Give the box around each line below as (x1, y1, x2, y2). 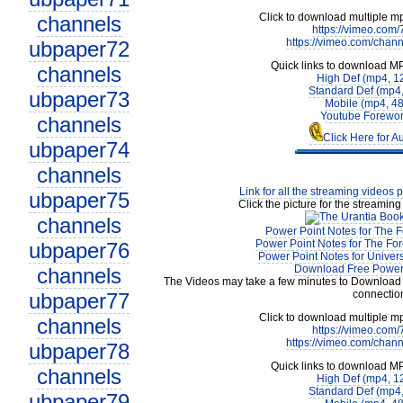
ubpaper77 (28, 289, 130, 313)
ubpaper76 (28, 238, 130, 263)
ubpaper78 (28, 339, 130, 363)
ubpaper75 (28, 188, 130, 212)
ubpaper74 (28, 138, 130, 162)
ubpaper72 (28, 37, 130, 61)
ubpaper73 (28, 87, 130, 112)
